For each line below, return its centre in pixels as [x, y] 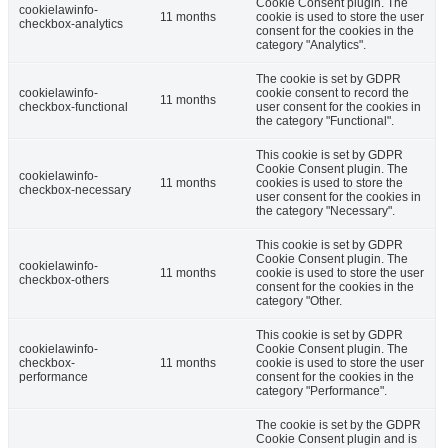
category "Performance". [321, 390]
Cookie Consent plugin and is [336, 438]
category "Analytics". [311, 44]
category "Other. [299, 300]
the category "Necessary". [325, 210]
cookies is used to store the [329, 182]
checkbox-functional [73, 106]
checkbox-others [64, 279]
